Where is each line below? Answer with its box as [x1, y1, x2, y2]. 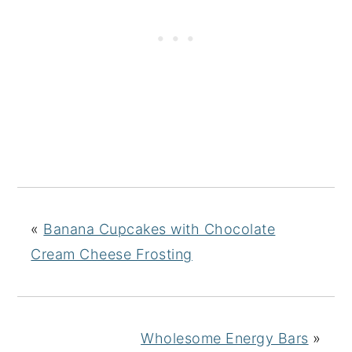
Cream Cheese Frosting [31, 245, 192, 262]
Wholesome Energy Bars [141, 329, 309, 346]
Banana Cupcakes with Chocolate [43, 220, 276, 237]
